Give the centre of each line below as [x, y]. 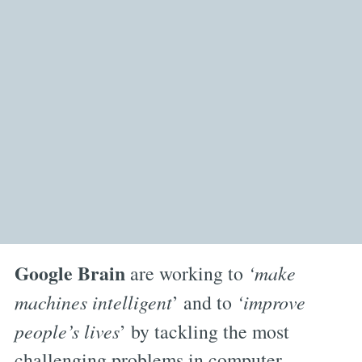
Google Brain [72, 273]
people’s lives [67, 331]
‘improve [268, 302]
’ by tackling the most [204, 332]
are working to [189, 274]
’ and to [202, 303]
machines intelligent [93, 302]
